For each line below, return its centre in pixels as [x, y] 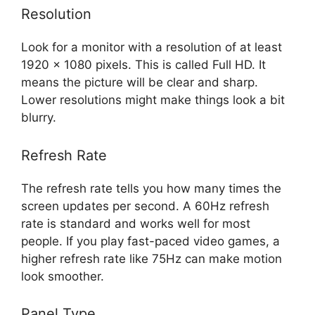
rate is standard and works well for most [136, 223]
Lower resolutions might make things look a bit [153, 100]
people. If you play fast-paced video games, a [150, 241]
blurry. [39, 118]
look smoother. [63, 276]
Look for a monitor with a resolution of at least [152, 47]
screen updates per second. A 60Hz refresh [145, 206]
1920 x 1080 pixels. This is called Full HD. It [143, 65]
